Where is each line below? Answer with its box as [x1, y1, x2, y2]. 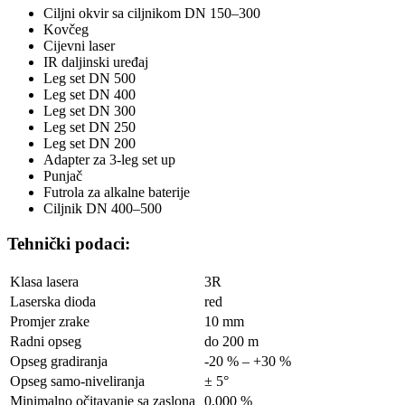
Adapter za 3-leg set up [43, 152, 175, 168]
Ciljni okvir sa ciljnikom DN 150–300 [43, 5, 260, 22]
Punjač [43, 168, 82, 184]
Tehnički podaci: [7, 233, 130, 253]
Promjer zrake [10, 313, 89, 329]
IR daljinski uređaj [43, 54, 148, 71]
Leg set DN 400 [43, 87, 136, 103]
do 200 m [204, 333, 259, 349]
